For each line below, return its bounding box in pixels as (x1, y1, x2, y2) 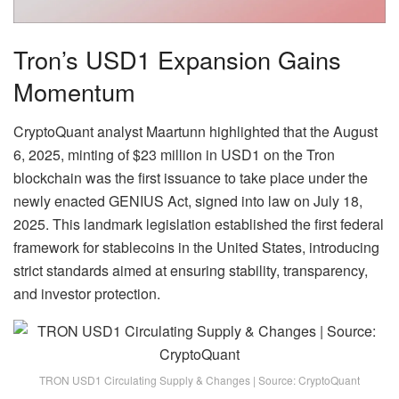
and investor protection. (13, 282, 160, 304)
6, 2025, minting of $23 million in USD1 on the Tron (13, 143, 335, 165)
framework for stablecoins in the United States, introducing (13, 236, 379, 257)
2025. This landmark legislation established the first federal (13, 213, 384, 234)
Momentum (13, 74, 135, 110)
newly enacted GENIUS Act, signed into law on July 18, (13, 190, 362, 211)
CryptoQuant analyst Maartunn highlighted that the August (13, 120, 378, 142)
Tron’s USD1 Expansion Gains (13, 42, 341, 77)
